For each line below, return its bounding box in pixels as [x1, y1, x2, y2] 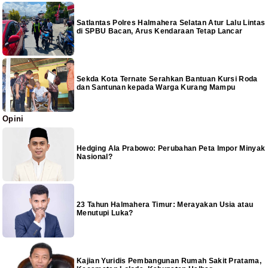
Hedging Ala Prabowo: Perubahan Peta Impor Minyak [77, 144, 266, 153]
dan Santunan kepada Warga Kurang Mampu [77, 83, 236, 92]
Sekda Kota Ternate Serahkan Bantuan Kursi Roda [77, 75, 258, 84]
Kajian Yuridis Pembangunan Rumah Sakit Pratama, [77, 256, 262, 265]
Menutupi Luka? [77, 208, 133, 217]
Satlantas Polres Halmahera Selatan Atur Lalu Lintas [77, 19, 266, 28]
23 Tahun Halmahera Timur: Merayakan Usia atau [77, 200, 254, 209]
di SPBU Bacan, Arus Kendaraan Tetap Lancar [77, 27, 243, 36]
